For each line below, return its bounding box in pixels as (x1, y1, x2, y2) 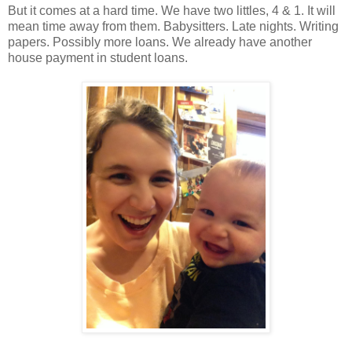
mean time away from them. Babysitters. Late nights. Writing (8, 19, 339, 33)
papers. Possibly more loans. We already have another (8, 35, 312, 49)
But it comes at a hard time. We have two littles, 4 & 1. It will (8, 3, 335, 17)
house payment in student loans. (8, 50, 188, 64)
